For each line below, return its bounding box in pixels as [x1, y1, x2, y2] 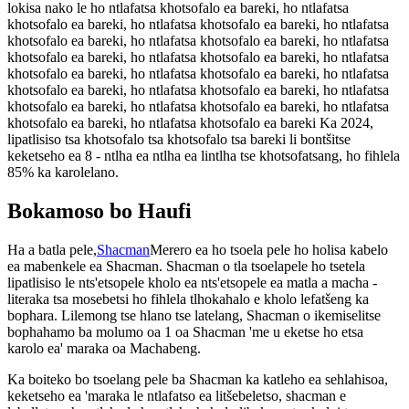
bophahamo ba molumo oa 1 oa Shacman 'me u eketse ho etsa [7, 324, 363, 341]
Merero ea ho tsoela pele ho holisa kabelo [150, 242, 388, 258]
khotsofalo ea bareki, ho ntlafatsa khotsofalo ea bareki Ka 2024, [7, 115, 373, 131]
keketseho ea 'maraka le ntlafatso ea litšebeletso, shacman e [7, 388, 346, 404]
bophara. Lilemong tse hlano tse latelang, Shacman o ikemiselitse [7, 308, 381, 324]
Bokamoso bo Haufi [7, 199, 192, 224]
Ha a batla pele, [7, 242, 97, 258]
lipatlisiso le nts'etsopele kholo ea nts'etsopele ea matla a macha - [7, 275, 377, 291]
